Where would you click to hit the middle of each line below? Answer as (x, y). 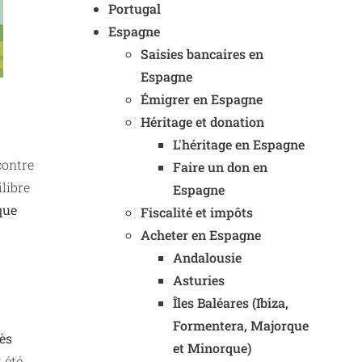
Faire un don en (220, 167)
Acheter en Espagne (201, 235)
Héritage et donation (202, 122)
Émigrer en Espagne (202, 99)
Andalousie (207, 257)
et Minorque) (212, 348)
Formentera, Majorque (241, 325)
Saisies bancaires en (202, 54)
